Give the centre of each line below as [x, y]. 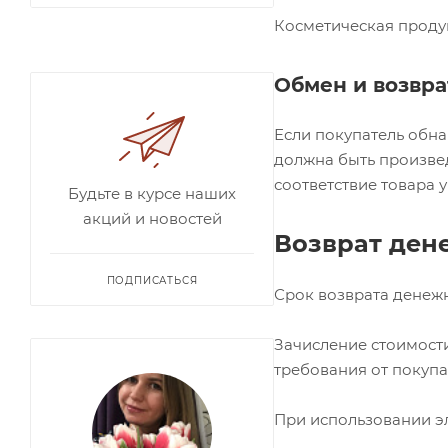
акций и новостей [152, 218]
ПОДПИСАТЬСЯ [152, 280]
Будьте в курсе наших [152, 193]
